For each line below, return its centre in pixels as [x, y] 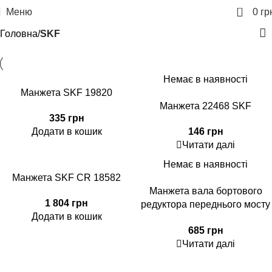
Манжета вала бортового [206, 191]
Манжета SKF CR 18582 [66, 178]
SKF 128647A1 [206, 218]
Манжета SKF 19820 [66, 93]
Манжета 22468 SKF [206, 106]
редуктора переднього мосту [206, 204]
